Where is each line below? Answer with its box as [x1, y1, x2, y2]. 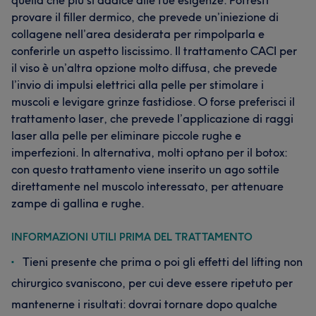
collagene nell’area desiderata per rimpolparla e [11, 27, 265, 41]
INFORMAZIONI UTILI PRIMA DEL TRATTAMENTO [11, 231, 253, 243]
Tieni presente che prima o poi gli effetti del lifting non [23, 255, 303, 269]
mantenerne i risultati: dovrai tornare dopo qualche [11, 297, 277, 311]
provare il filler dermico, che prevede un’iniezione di [11, 10, 279, 24]
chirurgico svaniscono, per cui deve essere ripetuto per [11, 276, 293, 290]
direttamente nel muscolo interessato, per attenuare [11, 179, 284, 193]
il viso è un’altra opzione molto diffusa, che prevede [11, 61, 277, 75]
